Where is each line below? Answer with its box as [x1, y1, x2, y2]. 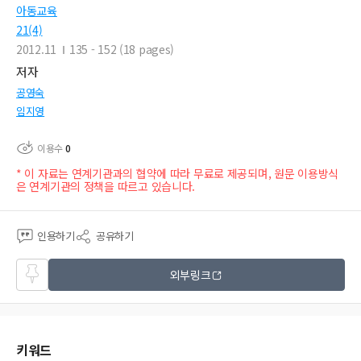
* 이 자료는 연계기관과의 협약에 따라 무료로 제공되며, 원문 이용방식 [16, 165, 339, 182]
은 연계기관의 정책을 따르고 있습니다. [16, 178, 196, 195]
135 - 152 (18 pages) [68, 41, 175, 58]
